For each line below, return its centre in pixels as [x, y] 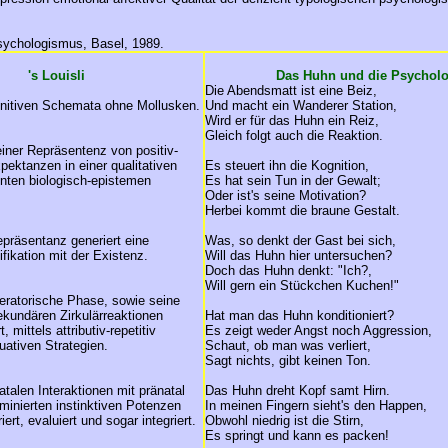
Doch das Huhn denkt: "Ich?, [288, 270]
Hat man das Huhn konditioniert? [299, 315]
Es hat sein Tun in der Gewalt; [293, 180]
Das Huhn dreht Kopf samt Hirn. [297, 390]
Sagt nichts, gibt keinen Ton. [288, 360]
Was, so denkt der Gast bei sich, [300, 240]
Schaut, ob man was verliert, [288, 345]
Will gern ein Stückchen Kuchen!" [302, 285]
